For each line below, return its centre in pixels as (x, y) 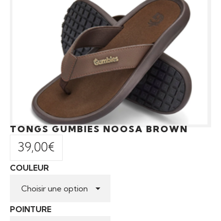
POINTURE (31, 209)
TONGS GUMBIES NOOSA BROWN (99, 129)
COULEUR (29, 167)
